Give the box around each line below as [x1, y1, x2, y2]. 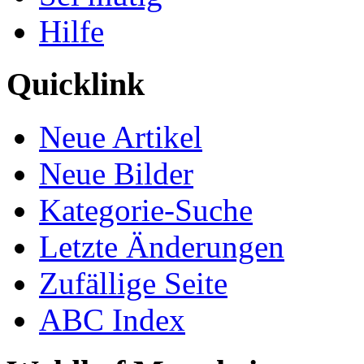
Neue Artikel [39, 119, 202, 154]
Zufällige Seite [39, 265, 227, 301]
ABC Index [39, 301, 185, 337]
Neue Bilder [39, 155, 193, 191]
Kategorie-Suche [39, 192, 253, 227]
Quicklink [6, 65, 145, 102]
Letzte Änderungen [39, 228, 284, 264]
